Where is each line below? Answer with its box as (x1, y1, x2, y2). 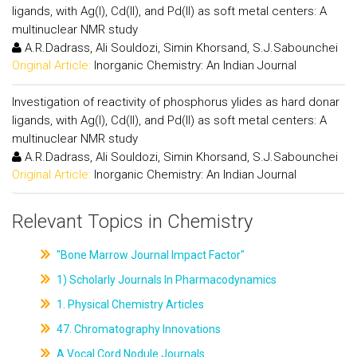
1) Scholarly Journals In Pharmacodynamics (53, 273, 277, 286)
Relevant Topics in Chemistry (12, 210, 253, 233)
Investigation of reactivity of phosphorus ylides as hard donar (12, 94, 339, 109)
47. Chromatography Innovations (53, 323, 221, 335)
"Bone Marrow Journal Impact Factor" (53, 249, 245, 261)
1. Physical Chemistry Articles (53, 298, 204, 311)
